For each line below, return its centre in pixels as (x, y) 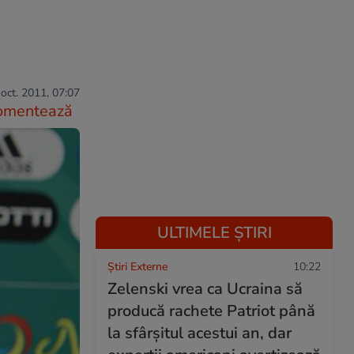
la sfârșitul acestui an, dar (200, 333)
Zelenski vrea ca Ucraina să (205, 289)
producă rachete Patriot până (211, 311)
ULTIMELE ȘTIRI (214, 233)
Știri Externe (137, 267)
